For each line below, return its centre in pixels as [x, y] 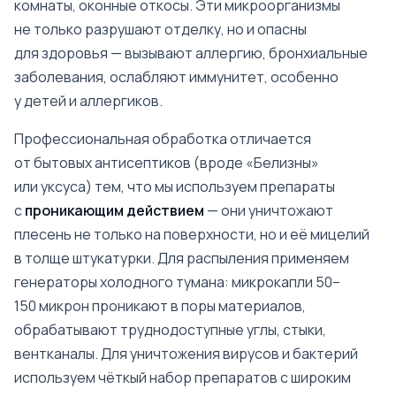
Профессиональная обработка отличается [163, 139]
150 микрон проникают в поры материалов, [160, 306]
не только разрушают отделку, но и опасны [160, 29]
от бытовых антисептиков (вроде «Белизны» [167, 163]
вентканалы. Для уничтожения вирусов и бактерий [186, 354]
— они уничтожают [269, 210]
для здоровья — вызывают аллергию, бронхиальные [191, 53]
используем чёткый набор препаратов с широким [183, 377]
